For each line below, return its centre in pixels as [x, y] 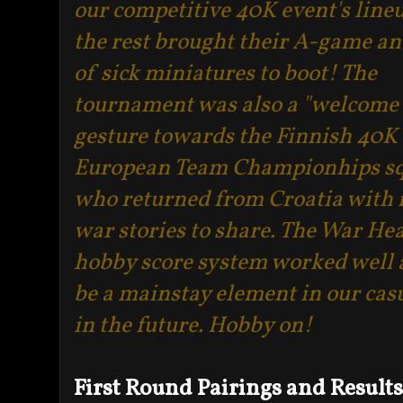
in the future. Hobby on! [193, 326]
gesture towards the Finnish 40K [236, 137]
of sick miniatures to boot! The [225, 74]
